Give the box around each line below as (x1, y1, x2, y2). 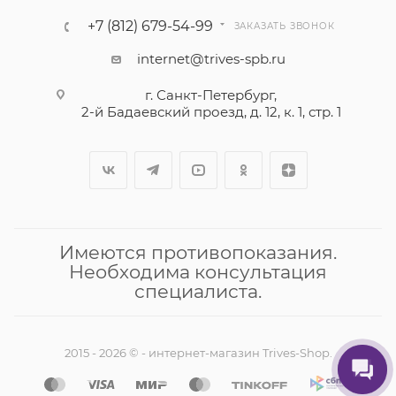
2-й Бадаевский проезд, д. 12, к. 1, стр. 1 (80, 103, 341, 121)
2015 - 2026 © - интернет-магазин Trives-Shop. (64, 346, 332, 361)
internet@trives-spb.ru (136, 50, 286, 68)
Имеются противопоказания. (59, 241, 337, 264)
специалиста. (134, 280, 262, 303)
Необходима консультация (69, 261, 327, 284)
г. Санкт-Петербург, (145, 87, 277, 104)
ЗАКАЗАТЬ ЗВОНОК (233, 20, 335, 33)
